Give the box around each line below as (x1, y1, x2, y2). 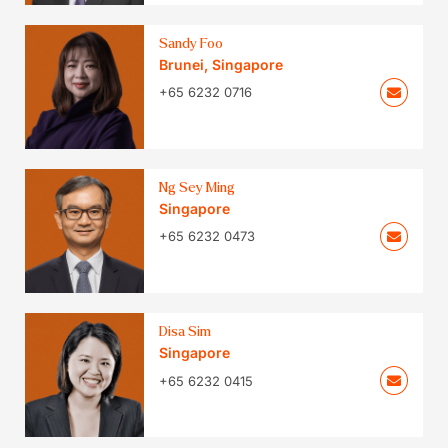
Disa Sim (159, 324, 212, 340)
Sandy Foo (159, 35, 224, 51)
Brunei (159, 55, 205, 73)
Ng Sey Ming (159, 179, 236, 195)
